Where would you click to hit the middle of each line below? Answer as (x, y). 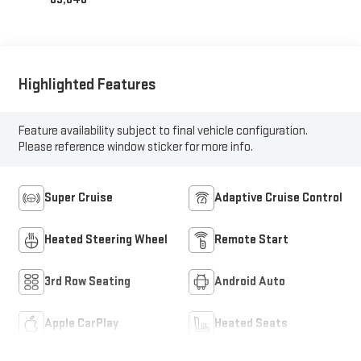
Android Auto (250, 282)
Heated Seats (251, 324)
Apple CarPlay (81, 324)
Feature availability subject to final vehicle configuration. (163, 131)
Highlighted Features (87, 84)
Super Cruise (78, 198)
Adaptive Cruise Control (278, 198)
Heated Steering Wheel (106, 240)
